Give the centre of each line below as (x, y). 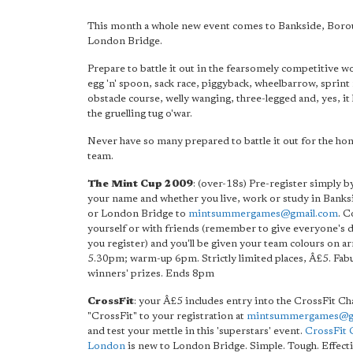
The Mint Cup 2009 (140, 184)
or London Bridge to (138, 214)
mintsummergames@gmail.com (263, 214)
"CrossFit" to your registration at (167, 316)
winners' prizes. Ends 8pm (151, 274)
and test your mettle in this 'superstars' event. (196, 331)
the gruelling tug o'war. (140, 114)
